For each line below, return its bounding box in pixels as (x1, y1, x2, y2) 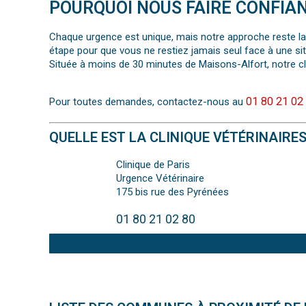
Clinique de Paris (115, 158, 190, 171)
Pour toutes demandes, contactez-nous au (49, 96, 246, 109)
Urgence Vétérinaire (115, 172, 204, 185)
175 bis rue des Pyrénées (115, 186, 229, 199)
